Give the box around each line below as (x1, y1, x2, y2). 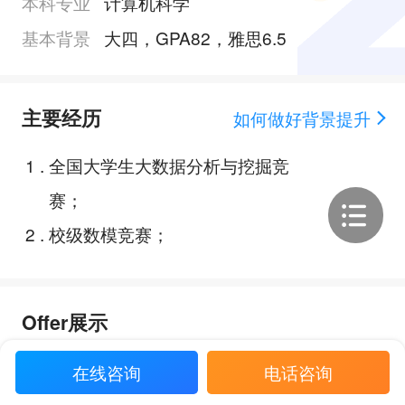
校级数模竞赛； (48, 221, 169, 246)
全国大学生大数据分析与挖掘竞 (48, 152, 289, 177)
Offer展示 (21, 307, 108, 336)
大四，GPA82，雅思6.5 (103, 24, 287, 50)
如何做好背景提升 (232, 105, 371, 130)
